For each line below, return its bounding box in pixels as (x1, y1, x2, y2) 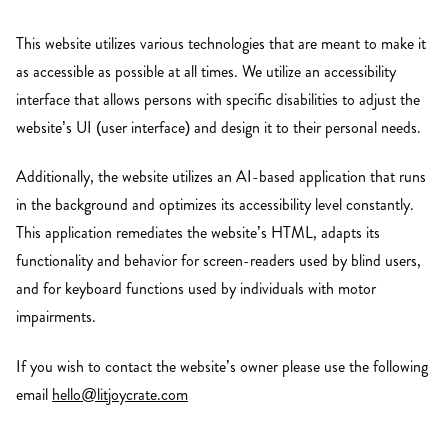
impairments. (16, 305, 96, 329)
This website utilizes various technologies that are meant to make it (16, 31, 426, 55)
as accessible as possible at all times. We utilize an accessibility (16, 59, 396, 83)
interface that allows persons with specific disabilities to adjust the (16, 87, 420, 111)
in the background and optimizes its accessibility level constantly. (16, 193, 414, 217)
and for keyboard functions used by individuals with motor (16, 277, 376, 301)
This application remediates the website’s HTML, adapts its (16, 221, 380, 245)
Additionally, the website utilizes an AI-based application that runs (16, 165, 426, 189)
